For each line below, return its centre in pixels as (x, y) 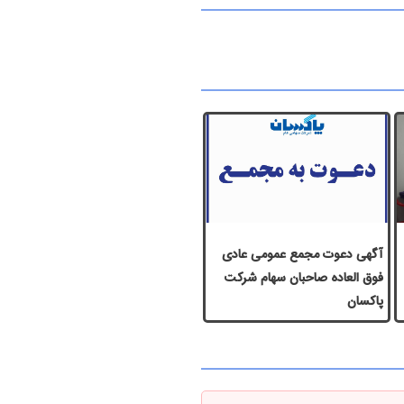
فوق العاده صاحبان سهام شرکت (303, 278)
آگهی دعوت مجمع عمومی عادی (302, 254)
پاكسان (365, 301)
